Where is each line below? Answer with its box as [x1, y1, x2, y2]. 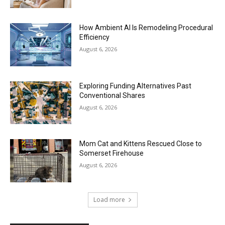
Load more [93, 195, 125, 204]
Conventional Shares [79, 91, 146, 99]
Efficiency [79, 33, 110, 42]
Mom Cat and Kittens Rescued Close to [79, 140, 202, 148]
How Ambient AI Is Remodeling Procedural [79, 24, 213, 32]
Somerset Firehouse [79, 149, 144, 158]
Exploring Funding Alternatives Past [79, 81, 192, 90]
